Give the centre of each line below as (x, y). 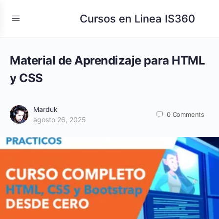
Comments (188, 114)
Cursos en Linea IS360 (137, 18)
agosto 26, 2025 (60, 120)
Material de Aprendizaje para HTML (108, 60)
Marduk (45, 109)
